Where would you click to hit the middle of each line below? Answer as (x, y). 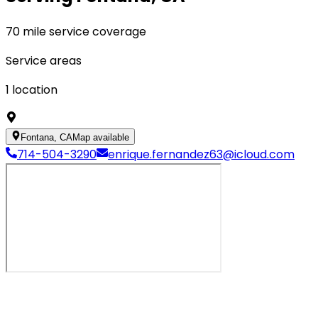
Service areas (44, 60)
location (35, 89)
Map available (101, 137)
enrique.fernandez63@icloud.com (201, 154)
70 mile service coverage (76, 31)
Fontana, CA (47, 137)
